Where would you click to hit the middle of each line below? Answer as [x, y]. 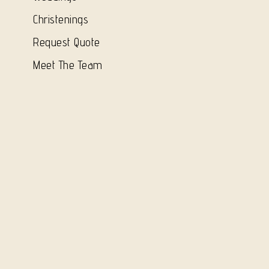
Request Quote [67, 42]
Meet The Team [68, 65]
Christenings [61, 19]
